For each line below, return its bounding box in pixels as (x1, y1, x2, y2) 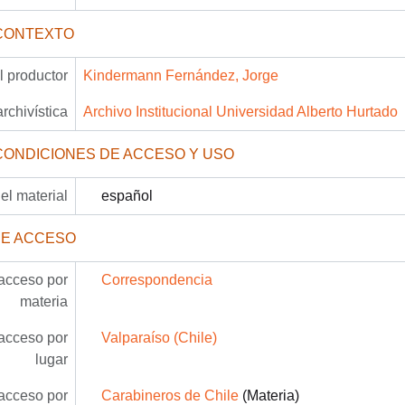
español (100, 187, 153, 203)
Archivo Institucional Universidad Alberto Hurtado (82, 103, 398, 119)
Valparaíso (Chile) (100, 329, 217, 345)
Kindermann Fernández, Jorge (82, 67, 278, 83)
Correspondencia (100, 271, 212, 287)
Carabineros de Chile (100, 387, 239, 403)
